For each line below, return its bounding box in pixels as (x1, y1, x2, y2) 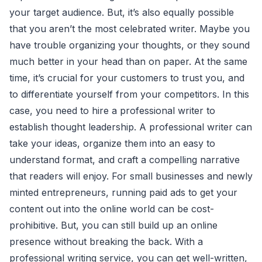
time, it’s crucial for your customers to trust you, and (9, 71, 244, 84)
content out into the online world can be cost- (9, 202, 214, 215)
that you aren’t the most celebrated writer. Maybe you (9, 22, 250, 35)
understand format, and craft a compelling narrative (9, 153, 240, 166)
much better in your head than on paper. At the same (9, 55, 247, 67)
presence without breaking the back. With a (9, 235, 203, 247)
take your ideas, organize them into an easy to (9, 137, 215, 149)
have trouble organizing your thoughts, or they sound (9, 39, 250, 51)
